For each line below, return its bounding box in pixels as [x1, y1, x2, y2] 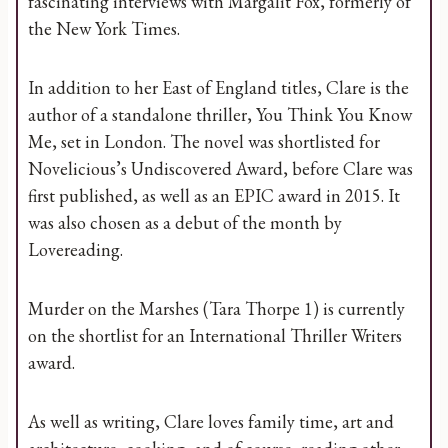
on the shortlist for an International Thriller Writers [28, 324, 402, 347]
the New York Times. [28, 17, 180, 40]
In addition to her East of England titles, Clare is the [28, 76, 409, 99]
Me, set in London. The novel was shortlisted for [28, 130, 380, 153]
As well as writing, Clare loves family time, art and [28, 410, 394, 433]
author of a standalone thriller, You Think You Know [28, 103, 412, 126]
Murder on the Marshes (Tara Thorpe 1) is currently [28, 297, 405, 320]
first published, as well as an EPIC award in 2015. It [28, 184, 400, 207]
